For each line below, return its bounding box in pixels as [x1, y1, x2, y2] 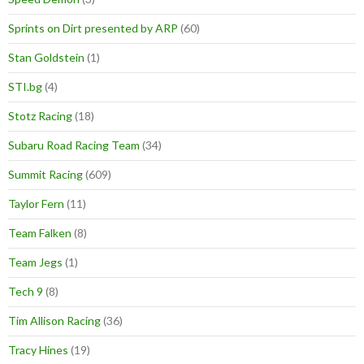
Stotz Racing [8, 109, 72, 123]
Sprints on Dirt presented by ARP [8, 21, 178, 36]
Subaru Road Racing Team [8, 138, 140, 153]
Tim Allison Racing [8, 314, 101, 328]
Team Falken [8, 226, 71, 240]
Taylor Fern [8, 197, 64, 211]
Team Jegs [8, 255, 63, 270]
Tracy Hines [8, 343, 68, 357]
